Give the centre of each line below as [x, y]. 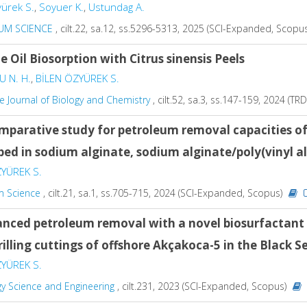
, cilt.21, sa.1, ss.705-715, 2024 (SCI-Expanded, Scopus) [163, 193]
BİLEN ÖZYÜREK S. [77, 78]
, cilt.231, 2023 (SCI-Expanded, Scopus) [202, 286]
